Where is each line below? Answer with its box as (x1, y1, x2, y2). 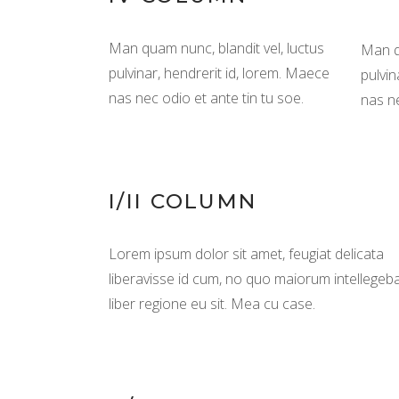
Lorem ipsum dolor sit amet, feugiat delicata (109, 244, 384, 264)
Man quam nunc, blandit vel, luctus (109, 38, 324, 58)
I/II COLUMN (109, 189, 257, 214)
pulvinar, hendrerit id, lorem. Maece (109, 63, 330, 83)
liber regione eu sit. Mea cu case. (109, 294, 315, 313)
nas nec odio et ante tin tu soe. (109, 88, 304, 108)
